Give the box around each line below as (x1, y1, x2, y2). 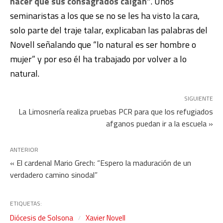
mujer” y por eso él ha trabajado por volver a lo (10, 52, 187, 66)
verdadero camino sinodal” (10, 168, 98, 181)
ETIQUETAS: (10, 198, 42, 208)
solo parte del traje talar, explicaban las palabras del (10, 23, 208, 37)
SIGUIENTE (184, 93, 213, 103)
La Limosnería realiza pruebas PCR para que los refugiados (18, 105, 213, 117)
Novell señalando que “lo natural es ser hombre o (10, 37, 196, 51)
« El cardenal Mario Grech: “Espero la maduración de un (10, 156, 191, 169)
